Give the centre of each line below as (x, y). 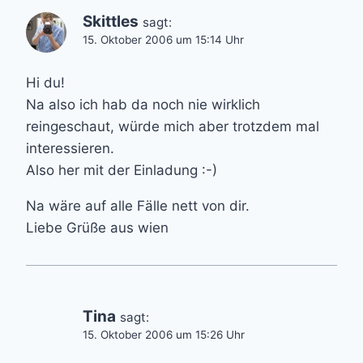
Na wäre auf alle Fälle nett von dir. (138, 205)
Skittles (111, 21)
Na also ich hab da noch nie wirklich (143, 104)
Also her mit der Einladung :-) (122, 170)
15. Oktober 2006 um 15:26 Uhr (164, 334)
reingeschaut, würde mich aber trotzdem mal (173, 126)
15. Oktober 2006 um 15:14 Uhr (163, 39)
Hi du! (45, 82)
